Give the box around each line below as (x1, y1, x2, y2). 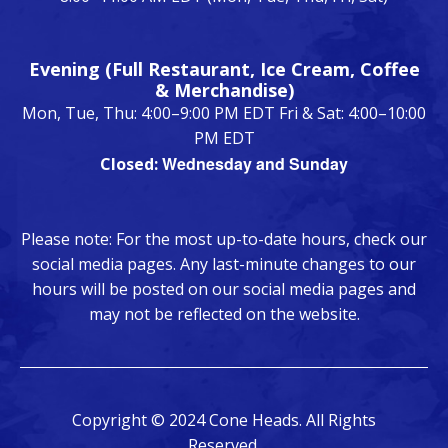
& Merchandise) (154, 78, 294, 103)
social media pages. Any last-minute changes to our (32, 253, 416, 276)
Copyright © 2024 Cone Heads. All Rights (72, 409, 376, 432)
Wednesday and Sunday (162, 152, 348, 176)
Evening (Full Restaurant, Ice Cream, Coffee (28, 57, 420, 82)
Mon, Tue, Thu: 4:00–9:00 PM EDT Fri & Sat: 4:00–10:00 (22, 102, 426, 125)
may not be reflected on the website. (88, 303, 360, 326)
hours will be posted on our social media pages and (32, 278, 416, 301)
